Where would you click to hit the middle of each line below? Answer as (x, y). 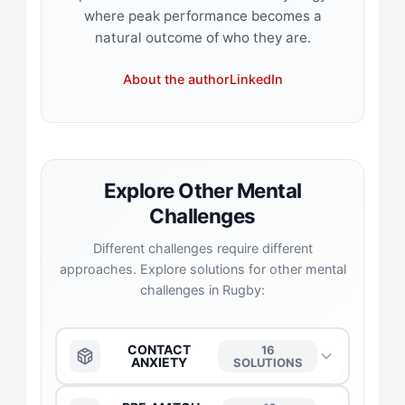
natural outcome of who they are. (202, 37)
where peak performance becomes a (202, 15)
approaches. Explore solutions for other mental (202, 268)
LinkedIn (256, 80)
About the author (176, 80)
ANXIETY (160, 362)
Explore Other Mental (202, 190)
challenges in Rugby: (202, 289)
